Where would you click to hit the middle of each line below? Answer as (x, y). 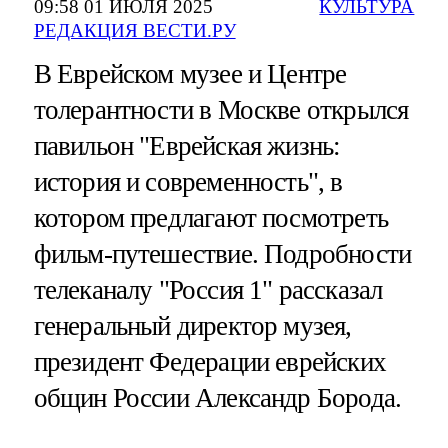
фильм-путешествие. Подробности (222, 254)
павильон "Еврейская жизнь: (187, 146)
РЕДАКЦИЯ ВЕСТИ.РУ (134, 30)
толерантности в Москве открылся (221, 110)
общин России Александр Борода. (217, 398)
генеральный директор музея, (192, 326)
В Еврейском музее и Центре (190, 74)
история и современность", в (188, 182)
